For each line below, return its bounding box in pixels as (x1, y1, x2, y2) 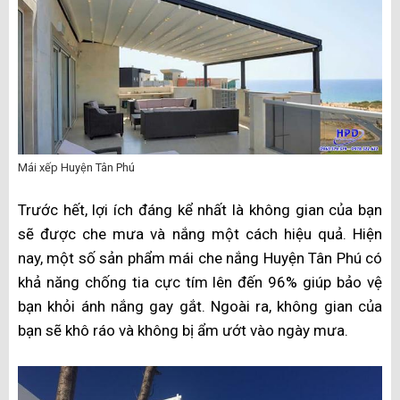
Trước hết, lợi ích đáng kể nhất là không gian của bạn (18, 201, 382, 220)
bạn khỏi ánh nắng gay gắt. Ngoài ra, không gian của (18, 297, 382, 316)
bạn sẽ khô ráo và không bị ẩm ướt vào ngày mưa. (18, 321, 348, 340)
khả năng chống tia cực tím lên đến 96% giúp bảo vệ (18, 273, 382, 292)
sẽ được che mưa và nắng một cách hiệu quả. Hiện (18, 225, 382, 244)
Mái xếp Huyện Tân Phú (18, 160, 135, 174)
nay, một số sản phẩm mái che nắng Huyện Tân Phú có (18, 249, 382, 268)
